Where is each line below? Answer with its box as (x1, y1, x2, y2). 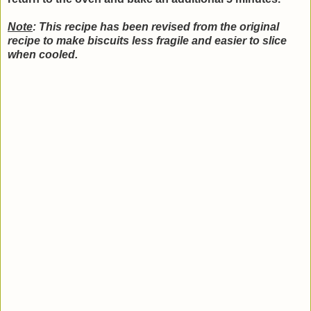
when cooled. (8, 49, 81, 61)
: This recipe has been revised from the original (33, 21, 279, 33)
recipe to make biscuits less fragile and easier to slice (8, 35, 287, 47)
